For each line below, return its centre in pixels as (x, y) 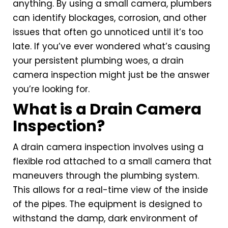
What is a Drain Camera (107, 110)
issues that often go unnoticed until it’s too (108, 32)
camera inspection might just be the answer (111, 75)
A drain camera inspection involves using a (108, 147)
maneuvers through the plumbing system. (106, 176)
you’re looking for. (51, 89)
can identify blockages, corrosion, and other (110, 18)
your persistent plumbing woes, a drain (98, 61)
